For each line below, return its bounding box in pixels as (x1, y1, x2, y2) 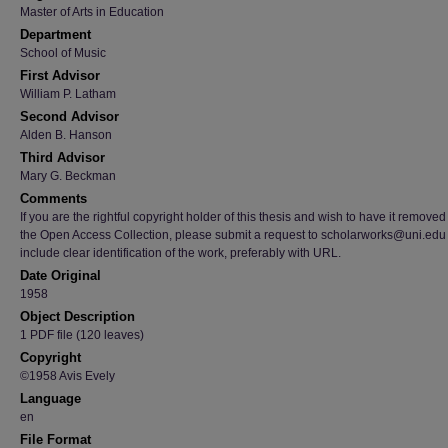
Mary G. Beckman (20, 169, 116, 183)
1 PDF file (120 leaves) (20, 328, 144, 342)
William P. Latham (20, 87, 116, 101)
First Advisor (20, 68, 100, 83)
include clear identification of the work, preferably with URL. (20, 246, 341, 260)
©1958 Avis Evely (20, 369, 115, 383)
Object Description (20, 309, 135, 324)
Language (20, 391, 81, 406)
